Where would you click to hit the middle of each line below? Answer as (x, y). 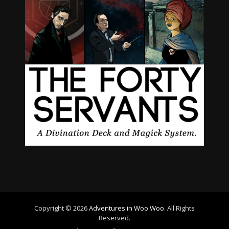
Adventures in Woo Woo (127, 208)
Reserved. (114, 217)
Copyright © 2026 (62, 208)
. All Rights (179, 208)
